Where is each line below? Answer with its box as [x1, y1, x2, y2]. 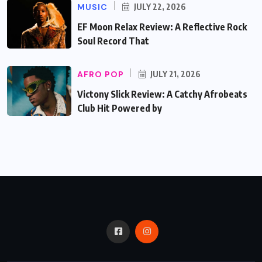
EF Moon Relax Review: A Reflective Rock [77, 20, 247, 33]
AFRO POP [77, 68, 124, 80]
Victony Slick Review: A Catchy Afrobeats [77, 88, 247, 100]
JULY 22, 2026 [132, 1, 186, 12]
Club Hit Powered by [77, 102, 162, 114]
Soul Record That [77, 35, 149, 47]
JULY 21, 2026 [149, 68, 201, 79]
